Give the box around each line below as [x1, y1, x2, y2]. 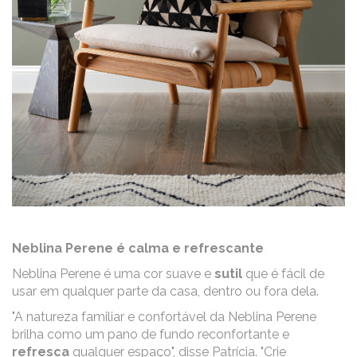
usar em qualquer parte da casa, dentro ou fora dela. [12, 283, 319, 299]
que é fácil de [242, 265, 324, 281]
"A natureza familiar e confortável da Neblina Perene [12, 308, 316, 324]
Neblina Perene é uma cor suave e [12, 265, 214, 281]
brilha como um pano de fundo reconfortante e [12, 326, 289, 342]
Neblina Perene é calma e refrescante [12, 240, 264, 256]
